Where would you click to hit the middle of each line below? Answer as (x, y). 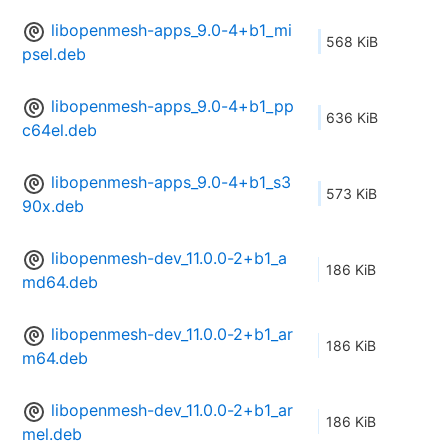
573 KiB (351, 194)
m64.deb (55, 358)
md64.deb (60, 282)
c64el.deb (59, 130)
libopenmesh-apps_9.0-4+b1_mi (171, 30)
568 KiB (352, 42)
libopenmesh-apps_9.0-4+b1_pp (172, 106)
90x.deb (53, 206)
